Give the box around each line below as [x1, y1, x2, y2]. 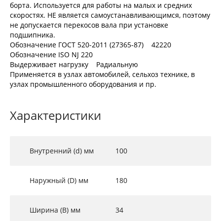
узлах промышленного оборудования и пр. [10, 79, 156, 89]
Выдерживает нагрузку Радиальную [10, 60, 138, 69]
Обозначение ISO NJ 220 [10, 50, 93, 59]
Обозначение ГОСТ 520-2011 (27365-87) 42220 [10, 40, 171, 49]
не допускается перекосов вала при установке [10, 20, 168, 30]
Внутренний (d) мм [30, 146, 94, 155]
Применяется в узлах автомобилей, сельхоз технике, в [10, 70, 195, 79]
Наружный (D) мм [30, 176, 88, 185]
